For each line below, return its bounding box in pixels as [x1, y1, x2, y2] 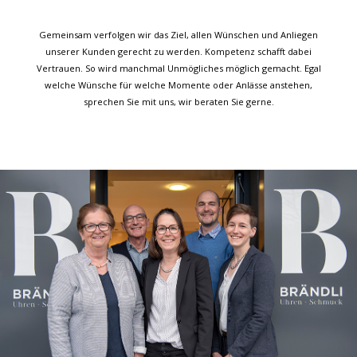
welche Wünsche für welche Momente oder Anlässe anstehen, [45, 78, 312, 91]
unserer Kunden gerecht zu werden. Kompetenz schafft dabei [45, 45, 312, 57]
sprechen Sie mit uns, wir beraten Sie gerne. [83, 95, 274, 108]
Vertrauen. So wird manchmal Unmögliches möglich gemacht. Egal [36, 61, 321, 74]
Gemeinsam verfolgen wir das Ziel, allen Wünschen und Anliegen [39, 28, 318, 41]
